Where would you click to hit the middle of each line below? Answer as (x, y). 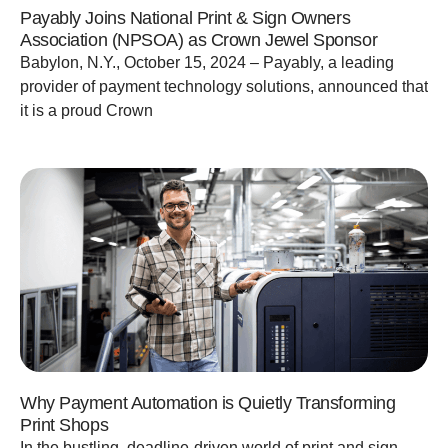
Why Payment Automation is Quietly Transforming (208, 402)
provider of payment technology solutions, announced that (224, 86)
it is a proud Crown (86, 110)
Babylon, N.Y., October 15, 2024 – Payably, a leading (207, 62)
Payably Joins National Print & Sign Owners (185, 17)
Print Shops (64, 424)
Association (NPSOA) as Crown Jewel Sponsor (199, 39)
